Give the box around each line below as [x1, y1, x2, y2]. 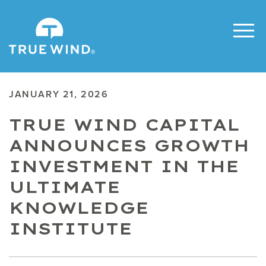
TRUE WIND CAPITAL [9, 114, 240, 135]
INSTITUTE [9, 218, 132, 239]
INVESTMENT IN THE [9, 156, 239, 176]
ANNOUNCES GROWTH [9, 135, 249, 156]
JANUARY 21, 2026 [9, 87, 109, 101]
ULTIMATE [9, 176, 121, 197]
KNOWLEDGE [9, 197, 149, 218]
